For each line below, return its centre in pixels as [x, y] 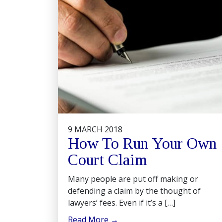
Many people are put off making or [133, 179]
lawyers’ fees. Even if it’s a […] [122, 203]
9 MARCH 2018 [95, 129]
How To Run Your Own [142, 143]
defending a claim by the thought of [134, 191]
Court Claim [108, 160]
